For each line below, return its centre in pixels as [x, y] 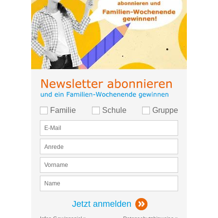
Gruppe [165, 110]
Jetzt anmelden [102, 204]
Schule [114, 110]
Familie [63, 110]
